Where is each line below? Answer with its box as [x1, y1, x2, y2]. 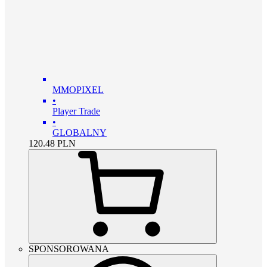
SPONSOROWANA [29, 244, 109, 254]
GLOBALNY [52, 128, 107, 138]
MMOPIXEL [52, 85, 104, 95]
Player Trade [52, 106, 100, 116]
